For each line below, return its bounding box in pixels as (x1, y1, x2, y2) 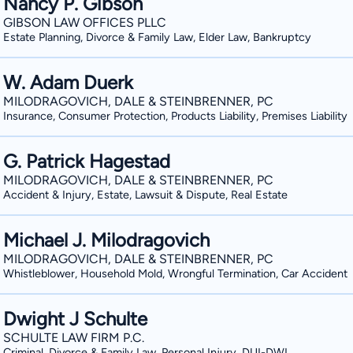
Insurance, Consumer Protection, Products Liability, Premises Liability (3, 109, 347, 123)
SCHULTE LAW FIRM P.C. (3, 330, 144, 345)
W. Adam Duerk (3, 71, 133, 94)
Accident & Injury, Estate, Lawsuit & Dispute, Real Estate (3, 188, 288, 202)
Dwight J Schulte (3, 307, 147, 330)
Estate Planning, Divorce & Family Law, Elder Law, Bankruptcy (3, 30, 311, 44)
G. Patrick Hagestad (3, 150, 170, 173)
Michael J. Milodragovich (3, 229, 210, 251)
